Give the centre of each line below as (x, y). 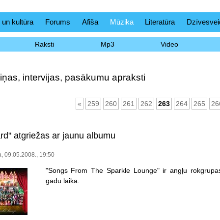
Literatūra (160, 22)
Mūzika (122, 22)
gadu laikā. (62, 180)
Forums (57, 22)
